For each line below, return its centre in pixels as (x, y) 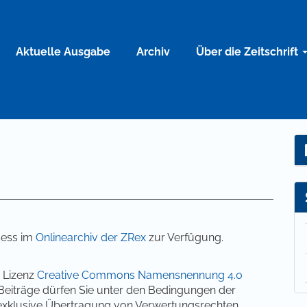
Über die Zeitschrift (248, 51)
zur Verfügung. (185, 237)
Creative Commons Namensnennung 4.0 (140, 275)
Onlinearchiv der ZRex (91, 237)
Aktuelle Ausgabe (63, 51)
